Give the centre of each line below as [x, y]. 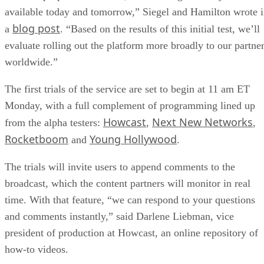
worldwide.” [31, 62]
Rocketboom [37, 139]
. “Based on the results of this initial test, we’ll [160, 29]
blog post [36, 28]
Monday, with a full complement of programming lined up [130, 105]
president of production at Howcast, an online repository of [131, 232]
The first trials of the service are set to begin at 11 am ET [127, 89]
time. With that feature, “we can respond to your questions [130, 199]
